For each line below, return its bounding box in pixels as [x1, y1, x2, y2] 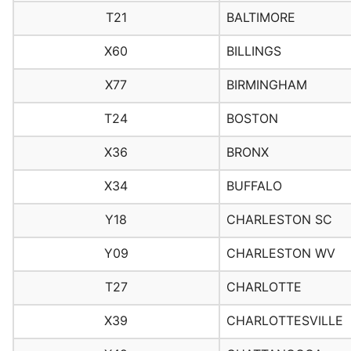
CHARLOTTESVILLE [226, 313, 343, 329]
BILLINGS [226, 43, 281, 60]
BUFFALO [226, 178, 282, 194]
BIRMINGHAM [226, 77, 307, 93]
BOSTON [226, 110, 278, 127]
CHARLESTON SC [226, 212, 332, 228]
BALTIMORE [226, 9, 295, 26]
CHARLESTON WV [226, 245, 335, 262]
